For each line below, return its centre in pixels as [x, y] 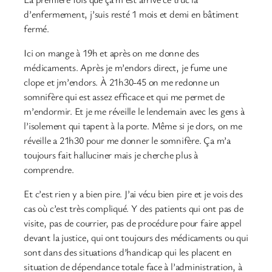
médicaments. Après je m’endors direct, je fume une [125, 67]
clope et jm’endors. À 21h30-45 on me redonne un [122, 82]
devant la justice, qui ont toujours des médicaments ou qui [136, 238]
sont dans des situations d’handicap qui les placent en [128, 252]
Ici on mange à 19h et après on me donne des [111, 53]
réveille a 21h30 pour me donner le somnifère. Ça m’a [127, 140]
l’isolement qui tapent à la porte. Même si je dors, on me [133, 125]
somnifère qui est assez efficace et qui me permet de [124, 96]
